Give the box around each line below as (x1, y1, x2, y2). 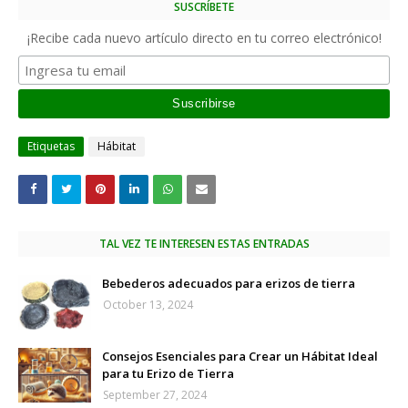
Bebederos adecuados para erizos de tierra (102, 274, 355, 291)
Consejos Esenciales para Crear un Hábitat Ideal (102, 347, 378, 364)
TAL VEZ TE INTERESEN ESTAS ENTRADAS (98, 235, 310, 251)
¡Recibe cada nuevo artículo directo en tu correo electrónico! (26, 28, 382, 46)
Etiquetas (27, 138, 75, 154)
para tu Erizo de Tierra (102, 364, 234, 382)
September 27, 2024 (103, 386, 207, 403)
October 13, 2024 (103, 296, 193, 312)
